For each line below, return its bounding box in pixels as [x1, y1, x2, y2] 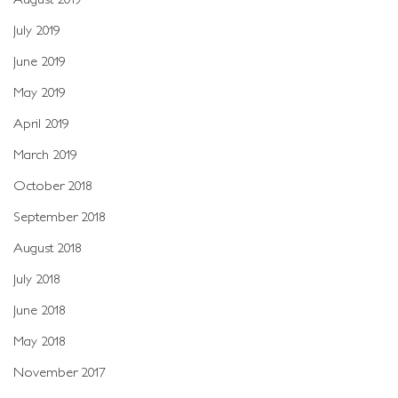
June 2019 [13, 52, 66, 68]
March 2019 [13, 146, 77, 162]
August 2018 [13, 239, 82, 255]
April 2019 [13, 115, 69, 131]
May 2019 [13, 84, 66, 99]
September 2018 [13, 208, 106, 224]
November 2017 [13, 363, 106, 379]
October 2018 [13, 177, 92, 193]
